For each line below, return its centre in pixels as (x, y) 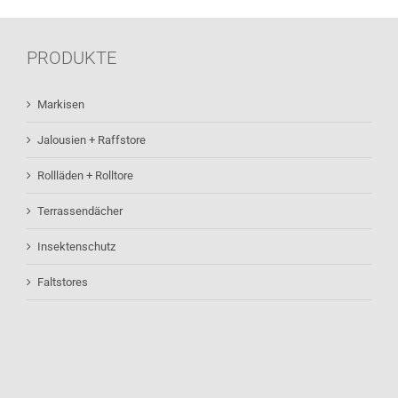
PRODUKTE (72, 58)
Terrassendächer (80, 211)
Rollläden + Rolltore (85, 176)
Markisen (61, 105)
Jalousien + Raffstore (92, 140)
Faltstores (63, 283)
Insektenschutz (76, 247)
